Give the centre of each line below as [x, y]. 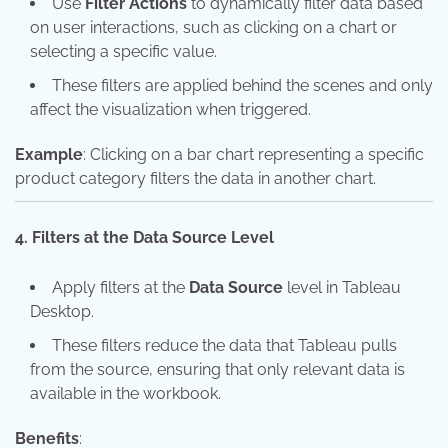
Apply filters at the [120, 287]
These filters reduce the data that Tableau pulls [224, 345]
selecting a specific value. [123, 51]
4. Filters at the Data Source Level [144, 237]
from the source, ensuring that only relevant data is [217, 369]
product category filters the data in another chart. [195, 178]
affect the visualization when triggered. [170, 109]
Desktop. [62, 311]
